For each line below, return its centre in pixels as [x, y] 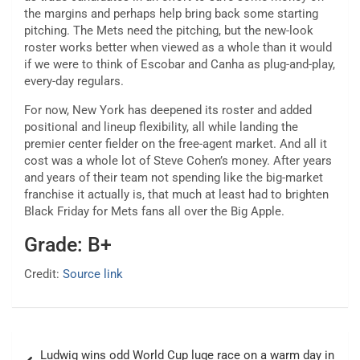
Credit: [43, 274]
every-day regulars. [74, 82]
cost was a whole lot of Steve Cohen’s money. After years [178, 161]
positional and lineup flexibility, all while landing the [161, 127]
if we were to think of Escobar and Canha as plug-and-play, [180, 65]
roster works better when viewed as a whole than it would [178, 48]
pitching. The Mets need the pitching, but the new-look [169, 31]
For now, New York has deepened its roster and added [168, 110]
